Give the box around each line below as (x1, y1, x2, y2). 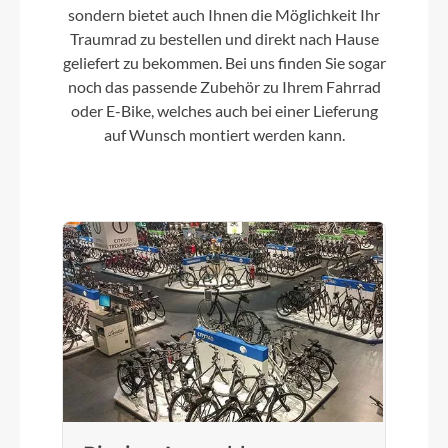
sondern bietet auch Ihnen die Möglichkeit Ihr (68, 5, 380, 25)
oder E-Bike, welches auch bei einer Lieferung (70, 101, 378, 121)
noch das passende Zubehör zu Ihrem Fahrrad (67, 77, 381, 97)
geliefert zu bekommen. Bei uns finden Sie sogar (62, 53, 386, 73)
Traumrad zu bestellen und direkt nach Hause (69, 29, 379, 49)
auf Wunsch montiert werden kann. (103, 125, 345, 145)
